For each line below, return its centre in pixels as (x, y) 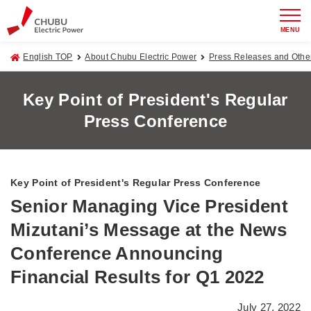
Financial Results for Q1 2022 (137, 277)
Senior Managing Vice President (149, 206)
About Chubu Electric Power (141, 57)
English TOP (48, 57)
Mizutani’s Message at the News (149, 230)
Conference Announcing (117, 253)
